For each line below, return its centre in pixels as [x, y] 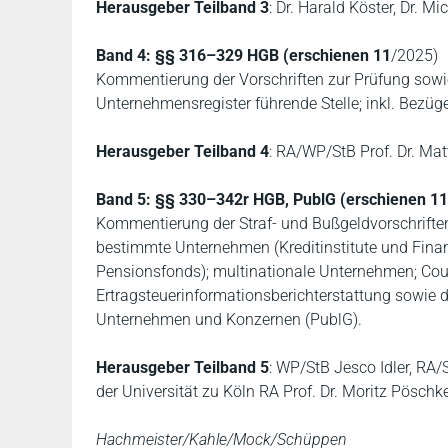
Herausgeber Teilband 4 [182, 151]
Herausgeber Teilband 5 [182, 367]
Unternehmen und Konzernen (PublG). [229, 319]
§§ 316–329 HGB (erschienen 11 [273, 55]
